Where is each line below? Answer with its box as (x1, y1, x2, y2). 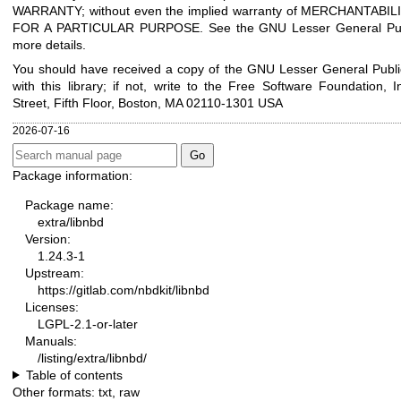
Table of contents (25, 367, 123, 382)
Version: (25, 231, 71, 246)
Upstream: (25, 265, 84, 280)
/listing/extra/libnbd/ (38, 350, 147, 365)
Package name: (25, 197, 114, 212)
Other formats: (13, 384, 98, 399)
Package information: (13, 167, 132, 183)
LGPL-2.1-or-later (38, 316, 138, 331)
